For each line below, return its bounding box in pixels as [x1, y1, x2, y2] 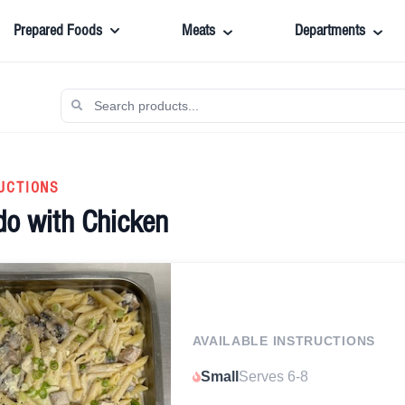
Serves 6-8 [238, 369, 308, 385]
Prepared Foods [13, 21, 102, 40]
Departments [294, 21, 365, 40]
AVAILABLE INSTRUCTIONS [192, 334, 375, 349]
